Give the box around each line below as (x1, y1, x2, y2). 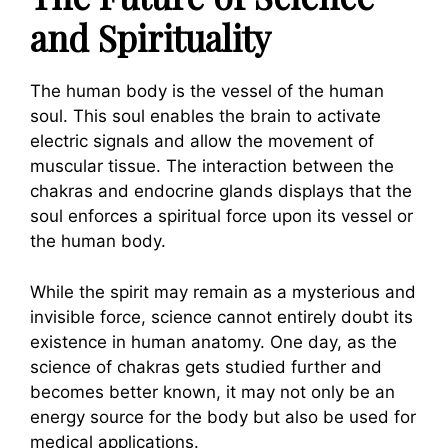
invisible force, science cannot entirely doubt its (30, 306, 413, 327)
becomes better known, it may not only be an (30, 381, 395, 402)
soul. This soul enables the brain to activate (30, 106, 381, 126)
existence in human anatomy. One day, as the (30, 331, 397, 352)
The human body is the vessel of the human (30, 81, 384, 101)
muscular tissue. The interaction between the (30, 156, 394, 176)
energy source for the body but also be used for (30, 406, 416, 427)
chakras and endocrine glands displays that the (30, 181, 412, 201)
